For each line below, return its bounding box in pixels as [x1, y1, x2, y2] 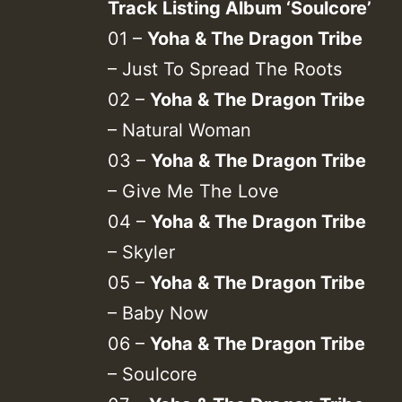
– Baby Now [108, 301, 208, 324]
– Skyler [108, 240, 175, 263]
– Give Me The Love [108, 179, 279, 202]
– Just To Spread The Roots [108, 57, 342, 80]
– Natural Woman [108, 118, 251, 141]
